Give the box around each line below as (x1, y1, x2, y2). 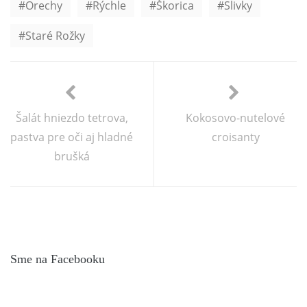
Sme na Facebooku (10, 251, 105, 266)
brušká (53, 148, 90, 164)
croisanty (211, 129, 260, 145)
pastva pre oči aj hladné (10, 129, 133, 145)
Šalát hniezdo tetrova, (15, 110, 128, 125)
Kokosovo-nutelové (186, 110, 285, 125)
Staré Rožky (25, 27, 85, 43)
